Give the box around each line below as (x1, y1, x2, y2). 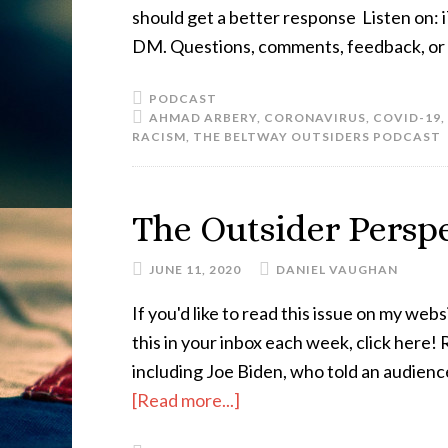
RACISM (132, 129, 186, 144)
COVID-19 (373, 110, 441, 125)
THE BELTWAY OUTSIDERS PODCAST (193, 129, 441, 144)
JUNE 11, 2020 (149, 262, 241, 277)
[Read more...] (132, 389, 240, 411)
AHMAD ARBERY (149, 110, 257, 125)
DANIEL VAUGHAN (276, 262, 398, 277)
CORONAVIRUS (264, 110, 366, 125)
